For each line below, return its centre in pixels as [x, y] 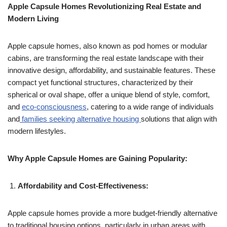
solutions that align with [179, 119]
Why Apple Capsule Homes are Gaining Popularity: [98, 158]
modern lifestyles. [37, 131]
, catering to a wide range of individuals [150, 106]
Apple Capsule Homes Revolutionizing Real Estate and [104, 6]
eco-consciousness [54, 106]
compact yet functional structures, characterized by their [100, 82]
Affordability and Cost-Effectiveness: [83, 185]
